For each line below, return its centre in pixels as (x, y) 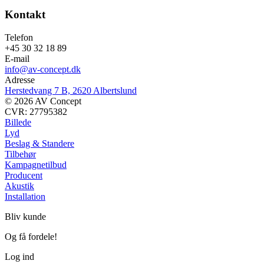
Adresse (20, 80)
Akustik (19, 186)
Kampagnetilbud (36, 164)
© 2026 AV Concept (43, 101)
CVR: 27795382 (36, 111)
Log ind (19, 256)
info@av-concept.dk (43, 69)
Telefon (19, 37)
